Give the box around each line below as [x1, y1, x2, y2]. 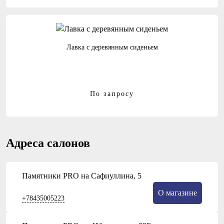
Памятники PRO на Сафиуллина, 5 [22, 171, 141, 180]
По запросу [89, 89, 134, 97]
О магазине [158, 188, 197, 197]
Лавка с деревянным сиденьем [66, 43, 158, 51]
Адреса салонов [6, 136, 90, 150]
